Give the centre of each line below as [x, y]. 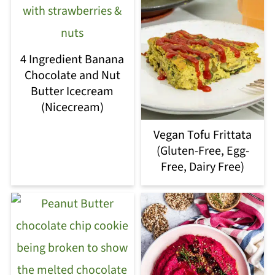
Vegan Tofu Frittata [203, 135]
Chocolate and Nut [72, 75]
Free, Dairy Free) [203, 167]
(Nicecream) [72, 107]
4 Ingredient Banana [72, 59]
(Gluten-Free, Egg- [203, 151]
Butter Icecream [72, 91]
